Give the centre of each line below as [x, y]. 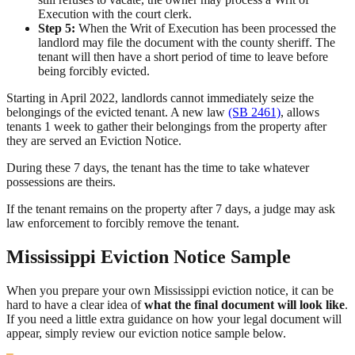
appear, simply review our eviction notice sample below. [146, 334]
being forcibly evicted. [94, 71]
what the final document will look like [244, 305]
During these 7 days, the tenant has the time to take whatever [158, 168]
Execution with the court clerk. [115, 14]
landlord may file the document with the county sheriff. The [187, 43]
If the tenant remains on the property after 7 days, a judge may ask [171, 209]
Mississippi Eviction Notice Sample [149, 257]
